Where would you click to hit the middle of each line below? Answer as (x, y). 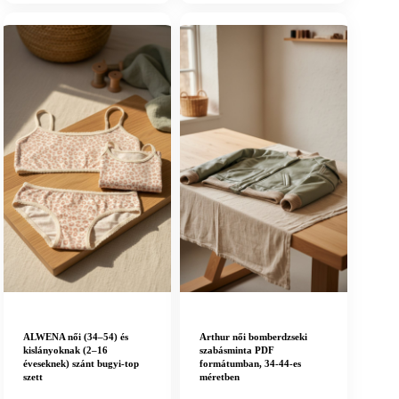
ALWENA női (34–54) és (76, 337)
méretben (220, 377)
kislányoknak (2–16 (65, 350)
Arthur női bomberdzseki (254, 337)
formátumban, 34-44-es (251, 364)
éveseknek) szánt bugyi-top (81, 364)
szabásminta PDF (237, 350)
